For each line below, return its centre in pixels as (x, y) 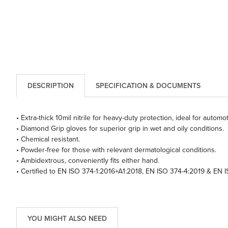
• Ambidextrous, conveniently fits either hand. (88, 160)
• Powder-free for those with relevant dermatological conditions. (116, 150)
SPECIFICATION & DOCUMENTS (148, 86)
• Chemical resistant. (48, 139)
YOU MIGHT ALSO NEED (67, 218)
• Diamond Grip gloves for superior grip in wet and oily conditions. (120, 128)
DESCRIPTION (50, 86)
